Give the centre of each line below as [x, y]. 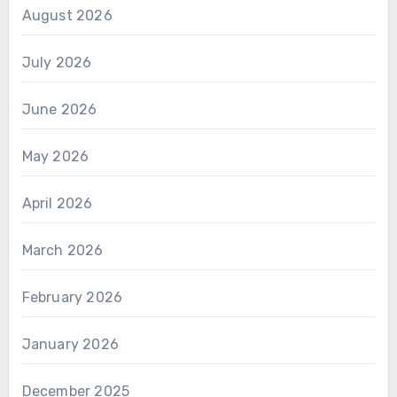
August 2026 [67, 16]
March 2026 [62, 251]
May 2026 [55, 157]
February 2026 [72, 298]
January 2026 [70, 345]
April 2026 [57, 204]
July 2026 [57, 63]
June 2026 [59, 110]
